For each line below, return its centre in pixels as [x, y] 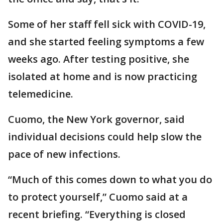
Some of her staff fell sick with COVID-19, [107, 24]
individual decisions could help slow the [105, 136]
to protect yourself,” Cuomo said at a [98, 197]
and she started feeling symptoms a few [106, 41]
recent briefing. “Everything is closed [97, 214]
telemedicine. [41, 94]
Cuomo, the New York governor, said [96, 119]
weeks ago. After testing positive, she [99, 59]
